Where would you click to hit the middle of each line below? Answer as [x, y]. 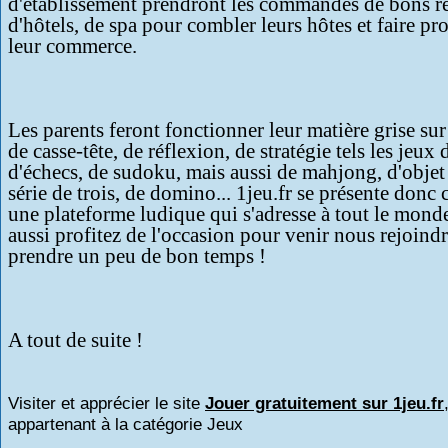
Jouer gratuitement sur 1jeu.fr [324, 403]
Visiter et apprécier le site [106, 403]
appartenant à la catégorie [107, 424]
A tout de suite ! [75, 340]
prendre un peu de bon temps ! [137, 256]
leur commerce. [72, 46]
